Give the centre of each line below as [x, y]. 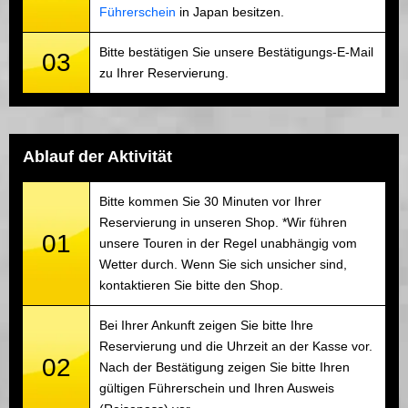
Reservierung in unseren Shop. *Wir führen [223, 223]
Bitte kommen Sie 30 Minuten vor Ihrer [210, 202]
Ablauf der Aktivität [97, 157]
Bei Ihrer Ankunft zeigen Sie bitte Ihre [206, 326]
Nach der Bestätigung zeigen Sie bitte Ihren [224, 367]
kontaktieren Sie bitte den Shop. [191, 286]
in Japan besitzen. [230, 12]
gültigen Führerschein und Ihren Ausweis [217, 388]
